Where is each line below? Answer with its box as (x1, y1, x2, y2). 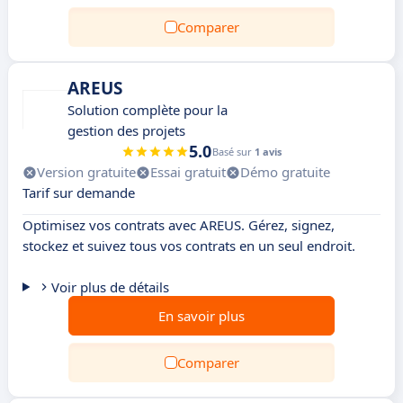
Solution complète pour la (67, 101, 228, 119)
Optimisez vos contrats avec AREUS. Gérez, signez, (22, 216, 335, 234)
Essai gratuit (150, 163, 226, 181)
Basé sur (212, 145, 255, 158)
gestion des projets (67, 121, 185, 139)
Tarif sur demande (22, 184, 135, 201)
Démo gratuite (240, 163, 330, 181)
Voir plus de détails (50, 278, 169, 296)
